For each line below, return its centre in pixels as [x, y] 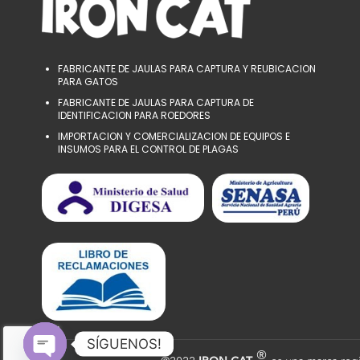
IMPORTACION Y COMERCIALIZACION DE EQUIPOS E [174, 137]
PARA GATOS [88, 82]
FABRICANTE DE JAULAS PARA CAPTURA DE [156, 103]
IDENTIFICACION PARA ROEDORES [134, 116]
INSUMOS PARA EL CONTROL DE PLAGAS [148, 149]
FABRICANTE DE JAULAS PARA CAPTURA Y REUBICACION [187, 69]
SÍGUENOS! [124, 344]
